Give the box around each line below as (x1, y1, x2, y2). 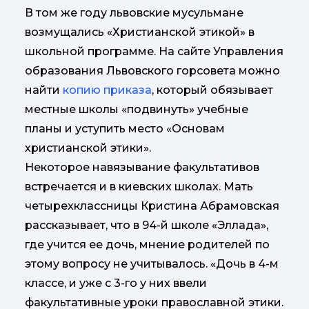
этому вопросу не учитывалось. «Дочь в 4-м (25, 257, 279, 270)
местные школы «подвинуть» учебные (25, 102, 248, 116)
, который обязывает (152, 83, 273, 97)
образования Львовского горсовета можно (25, 63, 280, 77)
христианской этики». (25, 141, 151, 154)
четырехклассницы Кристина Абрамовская (25, 199, 279, 212)
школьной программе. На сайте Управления (25, 44, 283, 58)
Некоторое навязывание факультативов (25, 160, 259, 174)
